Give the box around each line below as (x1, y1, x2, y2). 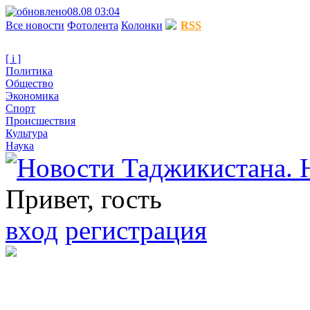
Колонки (121, 19, 163, 31)
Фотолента (67, 19, 118, 31)
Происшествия (6, 115, 75, 127)
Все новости (6, 19, 64, 31)
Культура (6, 127, 48, 139)
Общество (6, 77, 53, 89)
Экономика (6, 90, 59, 102)
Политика (6, 65, 53, 77)
